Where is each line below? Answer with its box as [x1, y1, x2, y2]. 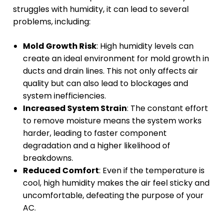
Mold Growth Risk [23, 40, 97, 52]
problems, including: [13, 16, 91, 28]
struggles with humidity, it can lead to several [13, 3, 189, 15]
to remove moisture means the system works [23, 115, 202, 127]
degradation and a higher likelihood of [23, 140, 170, 152]
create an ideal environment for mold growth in [23, 53, 209, 65]
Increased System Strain [23, 103, 127, 114]
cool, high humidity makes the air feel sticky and [23, 177, 210, 189]
